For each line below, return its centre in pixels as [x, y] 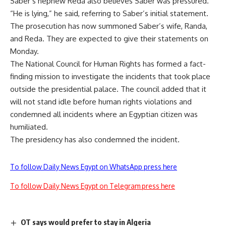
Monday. [24, 51]
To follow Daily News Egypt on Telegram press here [93, 186]
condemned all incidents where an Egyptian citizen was [104, 114]
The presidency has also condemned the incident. [95, 139]
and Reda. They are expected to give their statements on [109, 38]
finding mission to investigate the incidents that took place [110, 76]
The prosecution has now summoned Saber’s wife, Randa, [109, 26]
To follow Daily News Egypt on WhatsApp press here [94, 166]
